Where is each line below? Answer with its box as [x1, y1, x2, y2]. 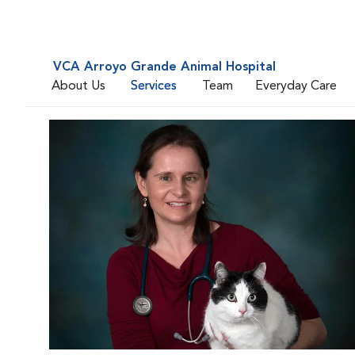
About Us [52, 79, 105, 93]
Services [131, 79, 177, 93]
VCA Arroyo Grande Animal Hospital [53, 61, 276, 74]
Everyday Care [255, 79, 337, 93]
